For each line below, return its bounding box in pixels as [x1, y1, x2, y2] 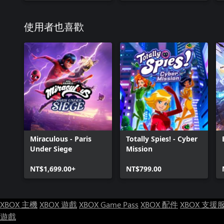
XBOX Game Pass [79, 199, 138, 209]
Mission [126, 144, 152, 153]
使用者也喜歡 [24, 22, 84, 32]
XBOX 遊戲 [39, 199, 77, 209]
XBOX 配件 [140, 199, 178, 209]
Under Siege [30, 144, 72, 153]
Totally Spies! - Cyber [126, 134, 197, 143]
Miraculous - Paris [30, 134, 91, 143]
